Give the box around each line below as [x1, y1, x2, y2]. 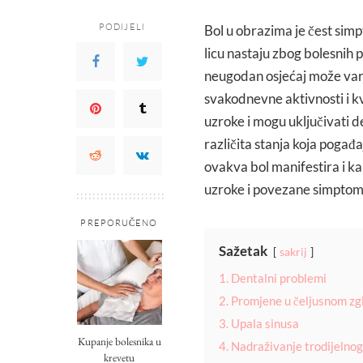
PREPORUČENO [80, 217, 158, 229]
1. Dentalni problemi [219, 271, 327, 286]
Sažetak [219, 242, 267, 260]
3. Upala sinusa [219, 316, 299, 331]
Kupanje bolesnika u [77, 334, 161, 349]
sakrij [280, 246, 307, 259]
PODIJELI [99, 21, 145, 33]
